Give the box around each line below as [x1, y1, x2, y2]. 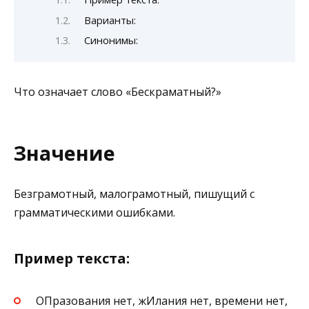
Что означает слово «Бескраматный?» [14, 84, 221, 100]
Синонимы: [83, 33, 138, 47]
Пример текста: [14, 248, 130, 268]
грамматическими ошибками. [14, 204, 175, 220]
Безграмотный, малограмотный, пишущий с [14, 186, 255, 201]
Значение [14, 139, 115, 166]
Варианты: [83, 12, 136, 27]
